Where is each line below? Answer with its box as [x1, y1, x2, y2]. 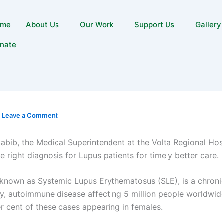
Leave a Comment [2, 111, 58, 119]
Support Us [134, 20, 175, 29]
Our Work [80, 20, 114, 29]
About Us [26, 20, 59, 29]
